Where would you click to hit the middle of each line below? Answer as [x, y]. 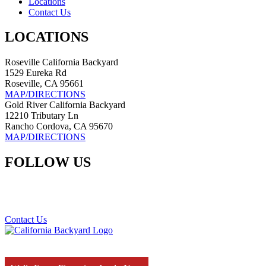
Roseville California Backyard [61, 62]
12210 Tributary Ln [42, 116]
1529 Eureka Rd [36, 73]
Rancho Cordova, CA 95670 [59, 126]
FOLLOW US [48, 162]
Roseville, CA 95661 [44, 84]
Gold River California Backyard [65, 105]
